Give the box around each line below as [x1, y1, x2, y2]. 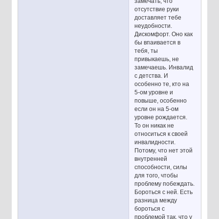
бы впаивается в [134, 39, 181, 46]
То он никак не [134, 122, 175, 129]
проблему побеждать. [134, 180, 195, 187]
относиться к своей [134, 130, 188, 137]
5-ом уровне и [134, 88, 174, 96]
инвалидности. [134, 138, 176, 146]
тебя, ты [134, 47, 158, 54]
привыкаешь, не [134, 55, 179, 63]
